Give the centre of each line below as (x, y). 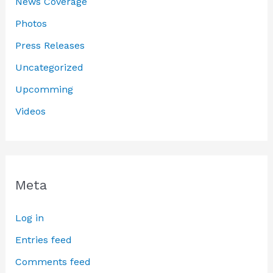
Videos (30, 112)
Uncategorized (49, 68)
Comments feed (53, 262)
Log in (29, 218)
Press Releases (50, 46)
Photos (31, 24)
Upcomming (44, 90)
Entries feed (43, 240)
